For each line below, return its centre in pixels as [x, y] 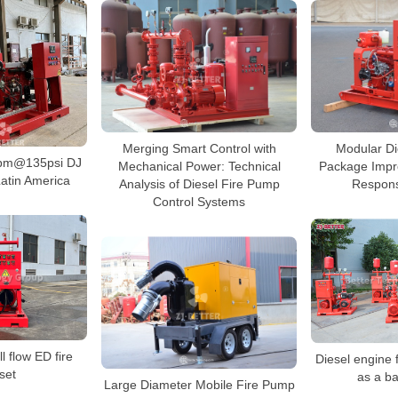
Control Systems [199, 202]
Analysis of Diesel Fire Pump [199, 184]
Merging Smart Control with [199, 149]
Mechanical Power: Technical [199, 167]
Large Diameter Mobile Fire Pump [199, 385]
